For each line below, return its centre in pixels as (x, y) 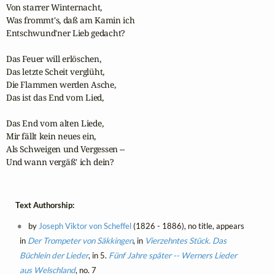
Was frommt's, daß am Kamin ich (70, 20)
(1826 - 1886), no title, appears (188, 226)
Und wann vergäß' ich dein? (60, 162)
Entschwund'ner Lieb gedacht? (66, 33)
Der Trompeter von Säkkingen (80, 241)
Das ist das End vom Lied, (55, 98)
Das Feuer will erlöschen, (53, 59)
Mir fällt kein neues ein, (51, 136)
